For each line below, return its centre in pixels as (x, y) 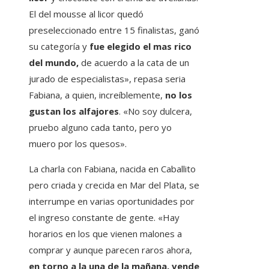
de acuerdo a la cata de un (135, 63)
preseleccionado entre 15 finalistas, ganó (114, 30)
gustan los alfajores (74, 111)
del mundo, (55, 63)
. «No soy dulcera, (156, 111)
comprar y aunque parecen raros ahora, (110, 250)
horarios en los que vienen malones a (105, 234)
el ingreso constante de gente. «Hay (104, 218)
